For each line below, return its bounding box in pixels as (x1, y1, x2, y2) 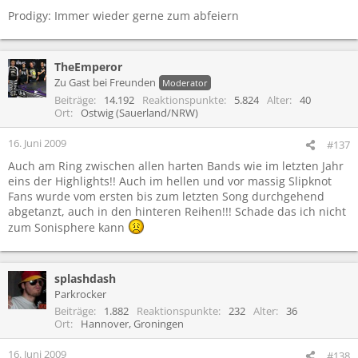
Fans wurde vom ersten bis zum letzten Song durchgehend (8, 188, 324, 204)
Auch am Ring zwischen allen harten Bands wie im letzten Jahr (8, 157, 344, 173)
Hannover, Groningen (81, 316, 184, 331)
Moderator (162, 76, 208, 89)
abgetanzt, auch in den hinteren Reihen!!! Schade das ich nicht (8, 203, 346, 219)
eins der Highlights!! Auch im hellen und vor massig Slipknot (8, 173, 332, 189)
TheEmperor (54, 58, 122, 74)
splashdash (54, 270, 116, 286)
